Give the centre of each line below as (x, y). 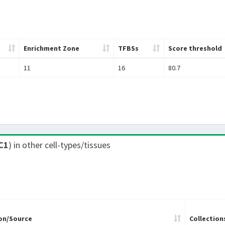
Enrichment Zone (51, 48)
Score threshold (195, 48)
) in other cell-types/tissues (59, 145)
